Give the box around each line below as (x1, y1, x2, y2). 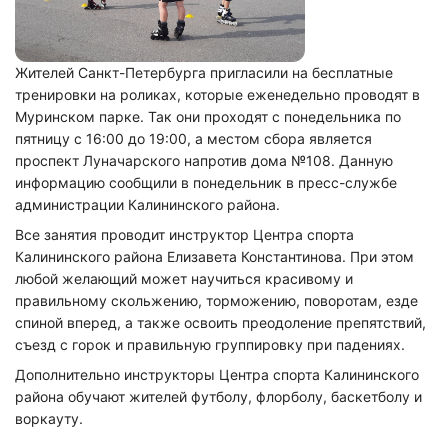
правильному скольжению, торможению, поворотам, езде (15, 292, 418, 309)
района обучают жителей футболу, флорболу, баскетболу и (15, 388, 422, 405)
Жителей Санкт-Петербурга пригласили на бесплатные (15, 64, 393, 81)
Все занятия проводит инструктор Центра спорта (15, 226, 354, 243)
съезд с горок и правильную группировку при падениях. (15, 336, 409, 353)
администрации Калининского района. (15, 196, 280, 213)
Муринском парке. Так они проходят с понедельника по (15, 108, 401, 125)
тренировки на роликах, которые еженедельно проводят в (15, 86, 420, 103)
